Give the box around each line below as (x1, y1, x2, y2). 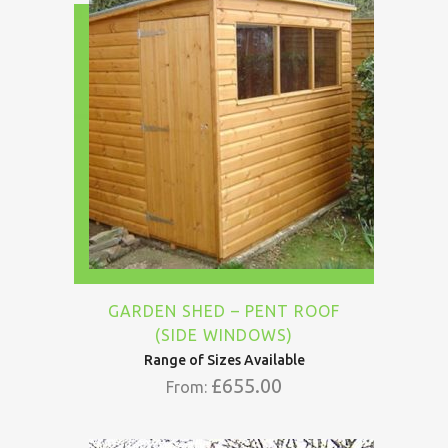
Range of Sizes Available (143, 352, 305, 368)
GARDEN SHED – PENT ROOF (108, 302, 340, 320)
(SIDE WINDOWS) (155, 326, 293, 344)
